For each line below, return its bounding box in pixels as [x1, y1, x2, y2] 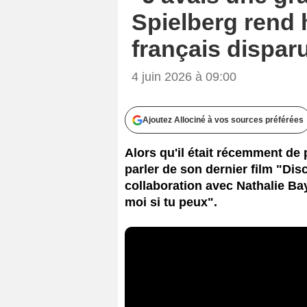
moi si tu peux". [125, 195, 217, 209]
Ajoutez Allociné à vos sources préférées [143, 114, 304, 125]
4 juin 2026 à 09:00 [132, 69, 236, 84]
